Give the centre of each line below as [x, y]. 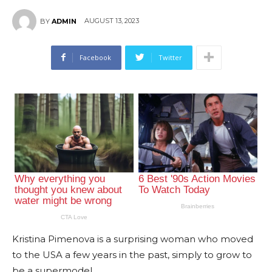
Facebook [95, 57]
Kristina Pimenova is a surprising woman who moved [133, 239]
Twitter [170, 57]
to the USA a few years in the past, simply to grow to [132, 255]
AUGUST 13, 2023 [112, 21]
